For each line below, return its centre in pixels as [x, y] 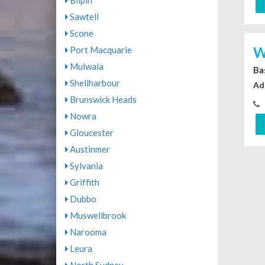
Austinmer [89, 149]
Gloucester [91, 133]
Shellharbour [94, 83]
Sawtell [83, 17]
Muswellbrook [97, 216]
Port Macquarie [100, 50]
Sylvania [85, 166]
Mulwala [85, 67]
